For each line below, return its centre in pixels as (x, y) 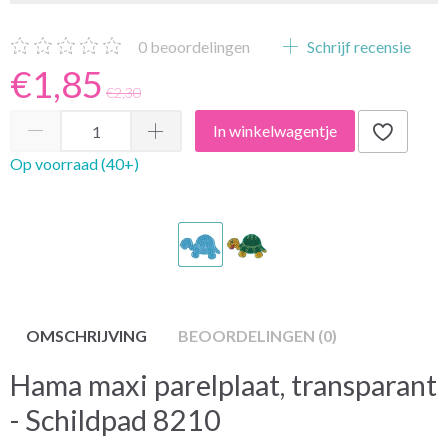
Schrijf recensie (357, 46)
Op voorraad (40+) (74, 163)
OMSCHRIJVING (86, 335)
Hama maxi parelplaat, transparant (223, 384)
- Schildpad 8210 (115, 419)
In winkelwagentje (275, 131)
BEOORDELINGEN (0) (257, 335)
